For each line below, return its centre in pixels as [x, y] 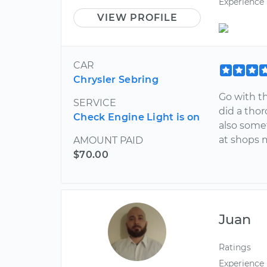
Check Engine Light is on [137, 117]
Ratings [235, 247]
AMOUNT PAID [108, 140]
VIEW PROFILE [137, 18]
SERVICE [95, 103]
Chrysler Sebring [116, 79]
